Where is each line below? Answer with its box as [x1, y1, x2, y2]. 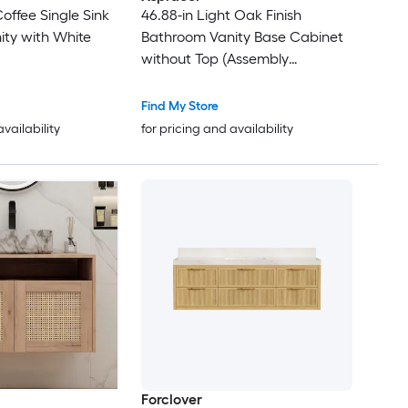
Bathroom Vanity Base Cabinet [140, 28, 343, 46]
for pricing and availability [140, 121, 293, 138]
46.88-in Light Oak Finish [140, 6, 301, 25]
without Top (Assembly [140, 50, 289, 68]
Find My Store [140, 98, 219, 115]
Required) [140, 72, 204, 90]
